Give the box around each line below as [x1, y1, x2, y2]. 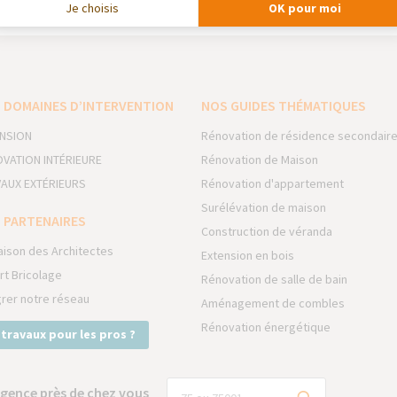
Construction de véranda [201, 223, 333, 239]
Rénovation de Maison [201, 152, 319, 167]
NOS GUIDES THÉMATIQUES [201, 97, 367, 114]
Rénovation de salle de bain [201, 271, 348, 287]
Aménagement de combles [201, 295, 346, 311]
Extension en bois [201, 247, 295, 263]
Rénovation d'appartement [201, 175, 345, 191]
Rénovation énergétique [201, 319, 331, 335]
